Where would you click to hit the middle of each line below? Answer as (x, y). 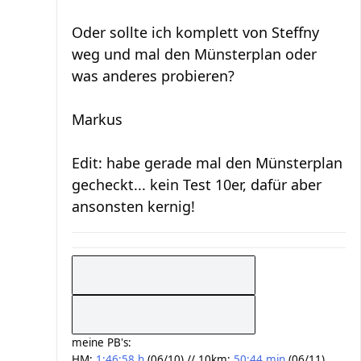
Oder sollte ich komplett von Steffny (195, 32)
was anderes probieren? (153, 75)
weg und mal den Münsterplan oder (194, 54)
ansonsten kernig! (133, 206)
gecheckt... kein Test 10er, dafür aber (197, 184)
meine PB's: (102, 342)
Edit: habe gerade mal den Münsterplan (207, 162)
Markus (97, 119)
